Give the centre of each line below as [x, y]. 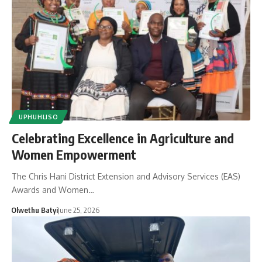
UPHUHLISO [39, 117]
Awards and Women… [53, 190]
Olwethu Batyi [34, 210]
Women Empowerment [74, 155]
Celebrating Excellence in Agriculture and [123, 138]
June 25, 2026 [78, 210]
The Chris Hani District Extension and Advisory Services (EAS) [126, 177]
